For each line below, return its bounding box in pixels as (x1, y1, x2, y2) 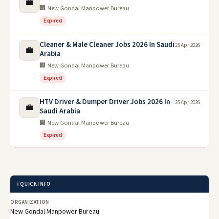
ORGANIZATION (10, 198, 49, 206)
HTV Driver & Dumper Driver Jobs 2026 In (40, 97, 170, 108)
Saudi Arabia (40, 106, 80, 117)
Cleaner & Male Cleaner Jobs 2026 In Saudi (40, 40, 175, 50)
